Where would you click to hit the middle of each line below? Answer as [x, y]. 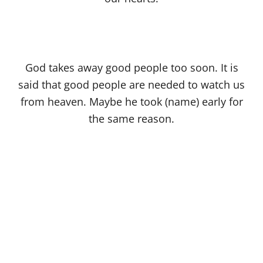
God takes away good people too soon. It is [131, 68]
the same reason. [131, 119]
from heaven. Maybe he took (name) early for [131, 102]
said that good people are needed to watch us [131, 85]
